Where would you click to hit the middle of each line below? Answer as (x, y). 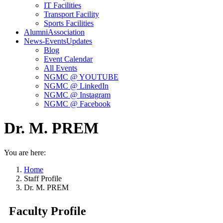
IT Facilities (62, 5)
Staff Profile (43, 178)
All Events (60, 68)
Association (66, 32)
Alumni (36, 32)
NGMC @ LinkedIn (76, 86)
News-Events (45, 41)
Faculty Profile (48, 211)
